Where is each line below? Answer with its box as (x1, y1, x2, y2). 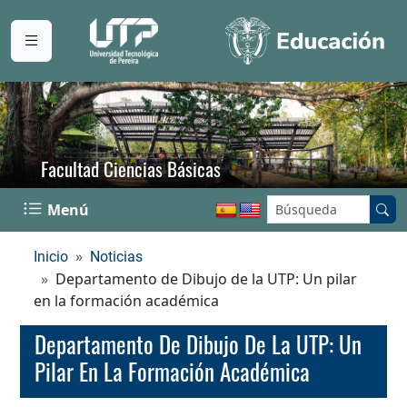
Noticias (90, 247, 143, 265)
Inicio (34, 247, 68, 265)
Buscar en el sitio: (266, 195, 387, 216)
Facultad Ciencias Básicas (40, 154, 221, 183)
